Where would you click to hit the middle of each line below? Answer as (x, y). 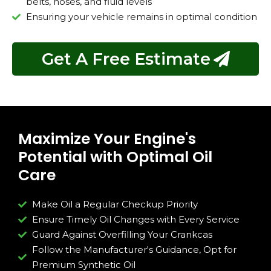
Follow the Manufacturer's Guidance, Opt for (134, 250)
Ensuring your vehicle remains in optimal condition (141, 17)
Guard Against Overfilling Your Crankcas (122, 235)
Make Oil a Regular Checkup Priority (115, 204)
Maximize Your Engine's (107, 139)
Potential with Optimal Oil (115, 157)
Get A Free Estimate (126, 59)
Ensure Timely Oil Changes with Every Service (135, 220)
